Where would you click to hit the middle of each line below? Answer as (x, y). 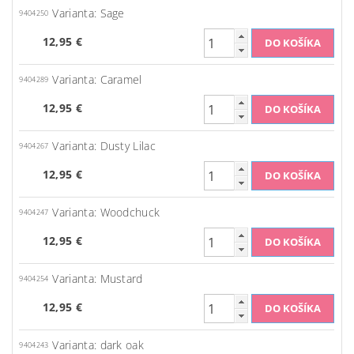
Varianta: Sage (88, 13)
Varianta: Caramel (97, 80)
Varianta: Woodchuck (106, 213)
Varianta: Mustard (98, 279)
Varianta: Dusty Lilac (104, 146)
